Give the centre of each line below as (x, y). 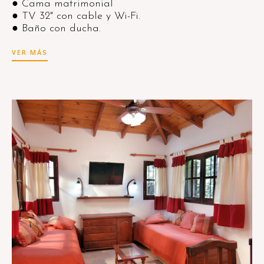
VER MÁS (30, 52)
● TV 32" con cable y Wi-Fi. (76, 16)
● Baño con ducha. (56, 29)
